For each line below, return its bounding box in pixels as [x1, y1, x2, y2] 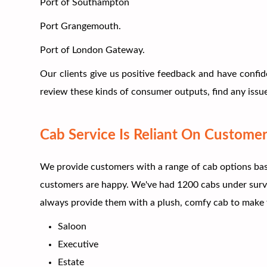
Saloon [58, 221, 87, 231]
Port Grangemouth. [40, 21, 122, 31]
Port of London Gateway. [40, 45, 145, 55]
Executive [58, 239, 99, 249]
